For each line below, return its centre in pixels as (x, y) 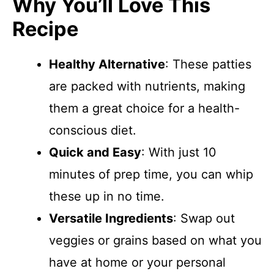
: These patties (208, 64)
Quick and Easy (95, 152)
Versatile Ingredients (111, 218)
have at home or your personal (137, 262)
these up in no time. (107, 196)
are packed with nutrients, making (147, 86)
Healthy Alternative (107, 64)
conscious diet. (93, 130)
